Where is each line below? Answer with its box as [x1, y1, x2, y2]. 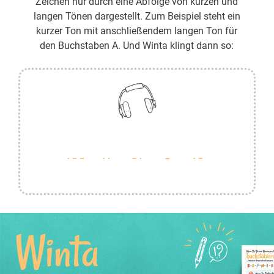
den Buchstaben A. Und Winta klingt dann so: [40, 39, 234, 51]
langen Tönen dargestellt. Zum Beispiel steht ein [33, 10, 240, 22]
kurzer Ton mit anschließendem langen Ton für [36, 24, 238, 37]
